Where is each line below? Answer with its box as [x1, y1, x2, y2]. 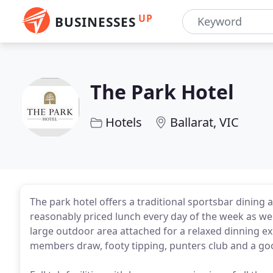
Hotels [105, 114, 142, 130]
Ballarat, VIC [170, 114, 239, 130]
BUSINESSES [55, 13, 136, 30]
